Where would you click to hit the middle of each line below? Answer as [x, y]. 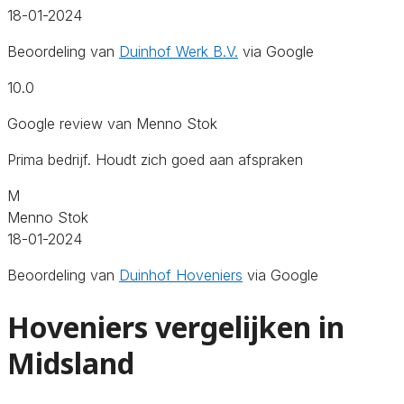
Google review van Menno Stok [112, 123]
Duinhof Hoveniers [181, 275]
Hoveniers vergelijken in [176, 327]
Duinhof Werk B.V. [179, 51]
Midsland [71, 363]
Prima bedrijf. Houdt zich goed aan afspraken [155, 159]
